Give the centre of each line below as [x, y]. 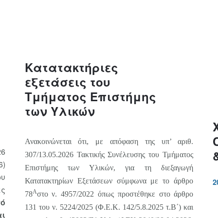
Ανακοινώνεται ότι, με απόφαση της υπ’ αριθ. [109, 141]
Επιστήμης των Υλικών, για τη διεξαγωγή [109, 168]
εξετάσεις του [67, 82]
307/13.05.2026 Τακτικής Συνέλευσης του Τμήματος [109, 154]
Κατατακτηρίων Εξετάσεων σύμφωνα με [94, 181]
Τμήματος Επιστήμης [90, 96]
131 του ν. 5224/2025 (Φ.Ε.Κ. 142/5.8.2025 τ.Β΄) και [109, 207]
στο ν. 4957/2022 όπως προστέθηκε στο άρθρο [115, 194]
